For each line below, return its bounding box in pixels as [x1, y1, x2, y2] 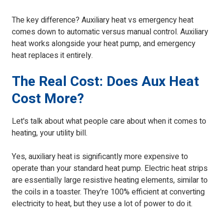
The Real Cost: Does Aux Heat [12, 72, 199, 92]
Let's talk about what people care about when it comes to [12, 115, 206, 128]
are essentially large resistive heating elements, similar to [12, 174, 208, 187]
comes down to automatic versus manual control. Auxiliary [12, 26, 208, 38]
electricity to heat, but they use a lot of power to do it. [12, 198, 192, 210]
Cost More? [12, 89, 84, 110]
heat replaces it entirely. [12, 50, 93, 62]
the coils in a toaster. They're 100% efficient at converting [12, 186, 205, 198]
